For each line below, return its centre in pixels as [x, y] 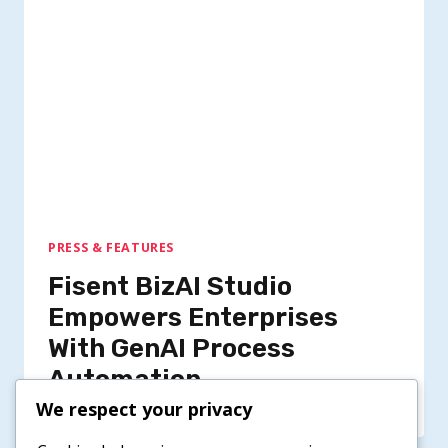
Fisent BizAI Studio [170, 287]
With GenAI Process [171, 349]
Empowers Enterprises [193, 318]
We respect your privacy [144, 408]
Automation [124, 380]
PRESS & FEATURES [111, 248]
